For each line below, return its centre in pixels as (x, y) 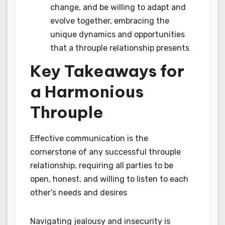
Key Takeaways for (107, 71)
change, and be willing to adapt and (118, 7)
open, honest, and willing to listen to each (109, 179)
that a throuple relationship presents (120, 48)
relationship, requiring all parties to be (102, 166)
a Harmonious (87, 92)
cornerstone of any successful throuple (105, 152)
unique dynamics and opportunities (118, 34)
